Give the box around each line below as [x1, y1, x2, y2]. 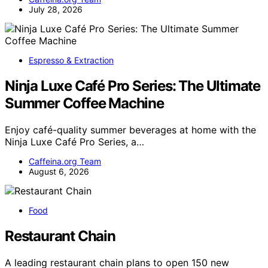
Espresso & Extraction [29, 55, 114, 66]
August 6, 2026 [29, 166, 89, 177]
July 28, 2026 [29, 4, 83, 15]
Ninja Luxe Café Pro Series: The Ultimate [5, 77, 260, 95]
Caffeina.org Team [29, 156, 101, 167]
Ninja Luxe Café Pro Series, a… [5, 136, 144, 148]
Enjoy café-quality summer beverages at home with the [5, 124, 256, 136]
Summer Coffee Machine [5, 95, 164, 112]
